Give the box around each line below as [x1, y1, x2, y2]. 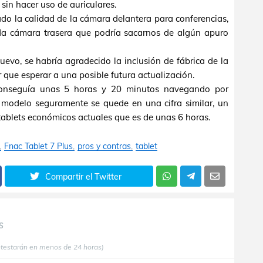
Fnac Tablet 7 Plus [4, 141, 73, 151]
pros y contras [77, 141, 131, 151]
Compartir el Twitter [45, 171, 122, 182]
